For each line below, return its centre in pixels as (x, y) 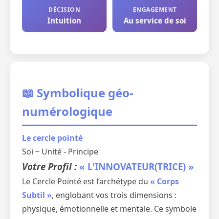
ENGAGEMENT (155, 10)
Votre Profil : (51, 166)
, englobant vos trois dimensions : (114, 195)
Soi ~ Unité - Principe (60, 152)
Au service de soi (155, 21)
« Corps (164, 181)
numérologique (67, 111)
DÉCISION (64, 10)
